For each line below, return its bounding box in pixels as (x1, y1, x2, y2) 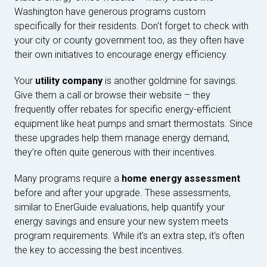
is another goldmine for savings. (103, 74, 238, 86)
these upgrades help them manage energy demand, (14, 132, 229, 144)
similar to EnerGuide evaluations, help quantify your (14, 201, 225, 213)
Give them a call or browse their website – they (14, 89, 210, 101)
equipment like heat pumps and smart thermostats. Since (14, 117, 253, 129)
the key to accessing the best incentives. (14, 244, 184, 256)
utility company (35, 74, 103, 86)
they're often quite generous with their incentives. (14, 146, 217, 158)
